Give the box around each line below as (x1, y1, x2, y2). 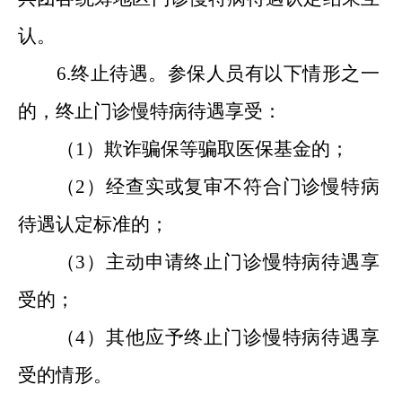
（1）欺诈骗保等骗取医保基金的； (56, 138, 349, 160)
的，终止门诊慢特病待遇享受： (18, 100, 282, 122)
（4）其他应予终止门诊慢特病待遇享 (56, 327, 380, 348)
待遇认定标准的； (18, 214, 169, 235)
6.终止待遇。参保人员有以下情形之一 (56, 63, 380, 84)
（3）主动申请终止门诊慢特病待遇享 (56, 251, 380, 273)
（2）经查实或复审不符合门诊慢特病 (56, 176, 380, 197)
